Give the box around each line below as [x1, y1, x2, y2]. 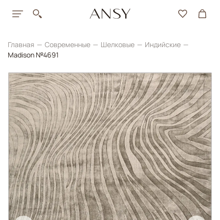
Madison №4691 [8, 50, 58, 59]
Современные [45, 40, 92, 49]
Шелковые [101, 40, 136, 49]
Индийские [145, 40, 182, 49]
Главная [8, 40, 36, 49]
